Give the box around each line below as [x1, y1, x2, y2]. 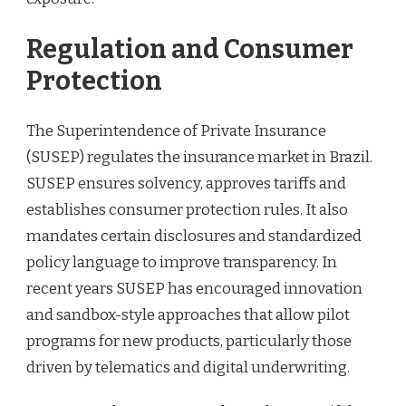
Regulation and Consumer [26, 33, 353, 65]
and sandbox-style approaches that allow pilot [26, 305, 350, 325]
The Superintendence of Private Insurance [26, 121, 326, 141]
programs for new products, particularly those [26, 332, 352, 352]
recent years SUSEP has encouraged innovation [26, 279, 362, 299]
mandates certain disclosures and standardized [26, 227, 362, 246]
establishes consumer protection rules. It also [26, 200, 348, 220]
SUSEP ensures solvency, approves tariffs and [26, 174, 346, 194]
